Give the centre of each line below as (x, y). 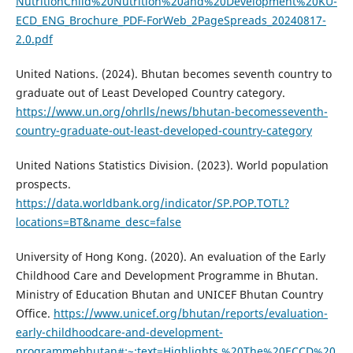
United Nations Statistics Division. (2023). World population (172, 165)
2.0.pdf (34, 39)
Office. (34, 314)
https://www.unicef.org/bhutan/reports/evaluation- (190, 314)
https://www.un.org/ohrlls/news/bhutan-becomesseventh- (171, 112)
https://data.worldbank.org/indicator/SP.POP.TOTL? (152, 203)
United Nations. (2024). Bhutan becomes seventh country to (173, 74)
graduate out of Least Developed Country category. (150, 93)
